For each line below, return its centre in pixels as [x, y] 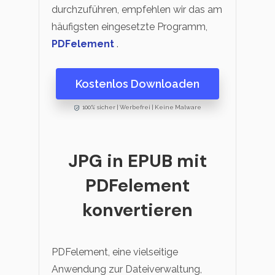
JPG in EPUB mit [137, 161]
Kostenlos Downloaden [137, 84]
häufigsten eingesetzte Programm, [130, 27]
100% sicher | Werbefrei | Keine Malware [141, 107]
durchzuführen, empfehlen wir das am [137, 10]
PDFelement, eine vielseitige [115, 252]
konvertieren [137, 210]
